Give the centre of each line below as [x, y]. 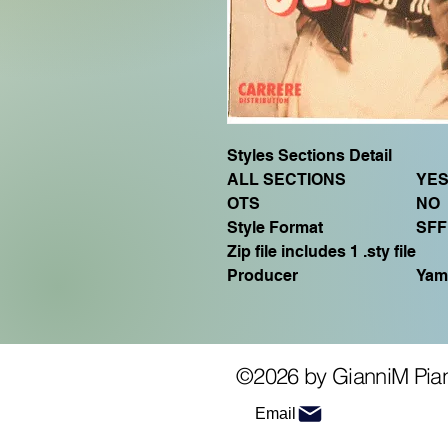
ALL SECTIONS [286, 180]
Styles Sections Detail [309, 156]
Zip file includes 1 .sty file [321, 252]
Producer [262, 276]
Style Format [275, 228]
